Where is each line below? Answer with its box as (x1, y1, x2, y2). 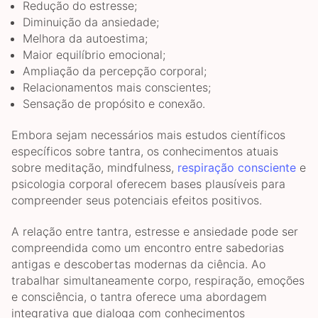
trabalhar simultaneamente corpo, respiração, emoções (11, 273, 305, 288)
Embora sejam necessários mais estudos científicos (11, 128, 285, 143)
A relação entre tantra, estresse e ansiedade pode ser (11, 224, 298, 239)
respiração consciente (174, 160, 296, 175)
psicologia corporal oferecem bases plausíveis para (11, 177, 285, 192)
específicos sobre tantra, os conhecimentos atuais (11, 144, 278, 159)
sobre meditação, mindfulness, (11, 160, 174, 175)
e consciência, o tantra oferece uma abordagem (11, 290, 267, 305)
